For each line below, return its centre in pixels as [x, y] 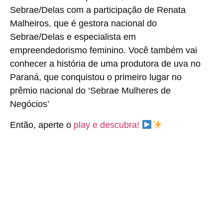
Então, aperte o [42, 125]
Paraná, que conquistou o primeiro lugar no [96, 77]
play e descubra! [108, 125]
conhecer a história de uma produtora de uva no [105, 64]
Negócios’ [30, 104]
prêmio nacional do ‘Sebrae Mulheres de [90, 91]
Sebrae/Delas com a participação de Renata [98, 10]
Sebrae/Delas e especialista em [73, 37]
